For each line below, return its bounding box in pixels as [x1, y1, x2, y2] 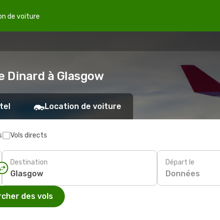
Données [165, 168, 200, 178]
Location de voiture [45, 102, 121, 111]
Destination [10, 158, 48, 166]
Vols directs [10, 131, 47, 139]
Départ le [165, 158, 194, 166]
